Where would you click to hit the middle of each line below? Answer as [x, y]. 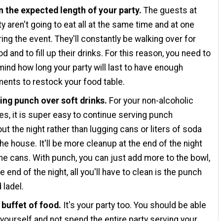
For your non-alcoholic [151, 100]
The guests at [170, 11]
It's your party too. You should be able [134, 205]
